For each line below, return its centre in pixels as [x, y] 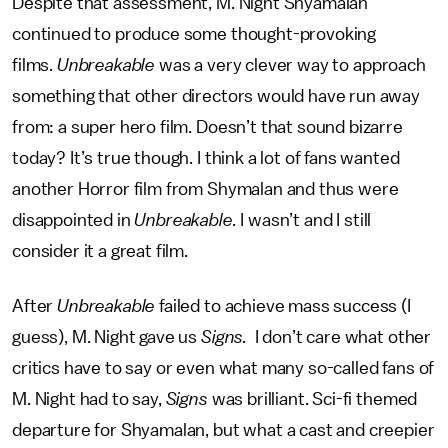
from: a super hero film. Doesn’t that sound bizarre [207, 127]
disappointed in [73, 220]
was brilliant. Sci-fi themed [312, 399]
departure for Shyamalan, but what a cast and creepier [223, 430]
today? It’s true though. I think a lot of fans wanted [206, 158]
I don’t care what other [339, 337]
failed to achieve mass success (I [283, 306]
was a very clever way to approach [292, 65]
